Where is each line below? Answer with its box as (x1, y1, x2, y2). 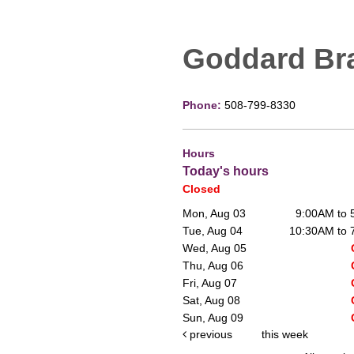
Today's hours (183, 164, 269, 179)
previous (186, 328, 232, 341)
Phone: (183, 99, 224, 112)
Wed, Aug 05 (183, 242, 247, 255)
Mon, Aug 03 (183, 207, 247, 220)
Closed (183, 183, 220, 196)
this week (262, 328, 309, 341)
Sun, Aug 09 (183, 311, 244, 325)
